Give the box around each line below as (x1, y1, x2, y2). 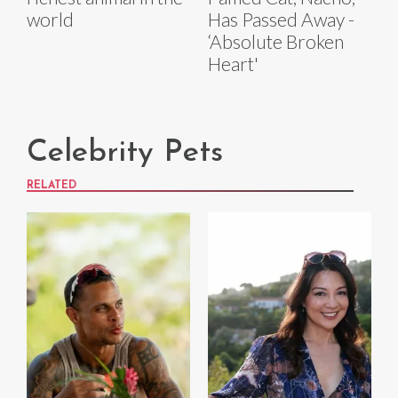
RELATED (27, 180, 76, 192)
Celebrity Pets (27, 138, 223, 170)
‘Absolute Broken (208, 30, 344, 53)
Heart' (208, 52, 259, 76)
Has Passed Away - (208, 8, 354, 31)
